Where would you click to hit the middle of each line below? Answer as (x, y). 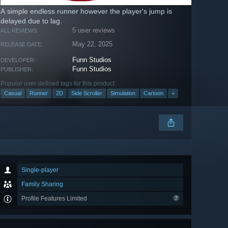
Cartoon (153, 93)
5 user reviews (94, 31)
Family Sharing (42, 184)
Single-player (40, 170)
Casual (13, 93)
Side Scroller (87, 93)
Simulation (123, 93)
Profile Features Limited (55, 199)
